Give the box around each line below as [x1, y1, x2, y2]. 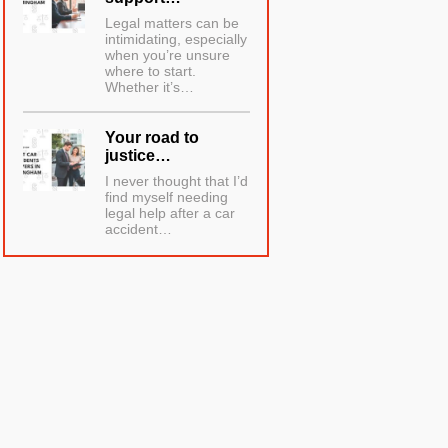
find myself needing [105, 189, 229, 206]
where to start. [105, 63, 197, 80]
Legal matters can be [105, 15, 240, 32]
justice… [105, 147, 172, 165]
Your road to [105, 129, 200, 147]
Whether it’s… [105, 79, 195, 96]
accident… [105, 221, 173, 238]
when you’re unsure [105, 47, 231, 64]
